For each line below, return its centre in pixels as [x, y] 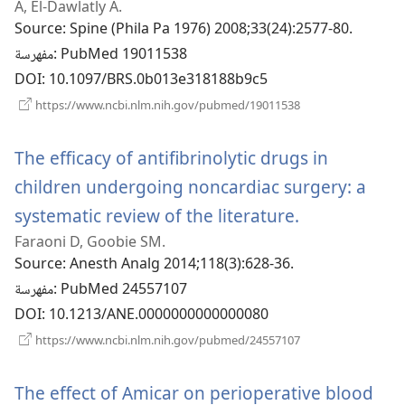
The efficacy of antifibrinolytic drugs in [171, 158]
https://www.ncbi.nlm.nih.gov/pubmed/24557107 [166, 340]
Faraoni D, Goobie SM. [90, 242]
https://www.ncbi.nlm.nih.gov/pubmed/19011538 [166, 105]
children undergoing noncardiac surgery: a [190, 187]
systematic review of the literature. [157, 216]
